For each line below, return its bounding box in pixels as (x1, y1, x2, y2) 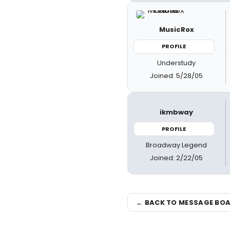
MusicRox (159, 25, 194, 34)
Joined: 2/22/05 (150, 153, 203, 163)
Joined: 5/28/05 (150, 70, 203, 81)
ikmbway (160, 107, 194, 117)
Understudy (157, 57, 196, 68)
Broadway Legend (146, 140, 207, 150)
